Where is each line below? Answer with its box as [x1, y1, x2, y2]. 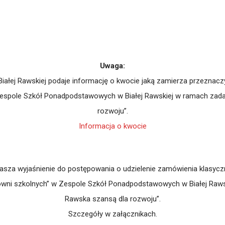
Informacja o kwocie [78, 122, 147, 131]
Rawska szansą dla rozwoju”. [64, 194, 161, 203]
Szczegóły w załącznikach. [68, 209, 157, 218]
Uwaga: [100, 61, 125, 70]
